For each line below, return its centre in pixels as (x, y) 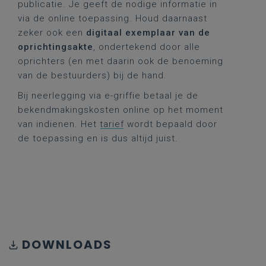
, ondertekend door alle (147, 47)
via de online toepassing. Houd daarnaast (113, 18)
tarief (112, 124)
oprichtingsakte (56, 47)
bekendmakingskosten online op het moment (121, 110)
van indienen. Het (59, 124)
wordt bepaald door (171, 124)
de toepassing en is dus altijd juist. (98, 138)
